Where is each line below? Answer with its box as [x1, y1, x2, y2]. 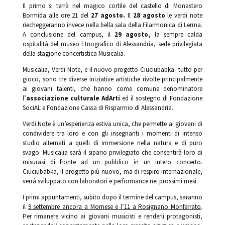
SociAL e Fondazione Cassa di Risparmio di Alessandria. [22, 103, 173, 112]
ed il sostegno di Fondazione [120, 93, 203, 102]
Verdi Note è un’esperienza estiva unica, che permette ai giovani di [22, 119, 203, 128]
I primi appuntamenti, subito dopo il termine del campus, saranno [22, 192, 203, 201]
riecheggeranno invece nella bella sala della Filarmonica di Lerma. [22, 20, 203, 29]
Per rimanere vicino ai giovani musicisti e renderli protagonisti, [22, 211, 203, 220]
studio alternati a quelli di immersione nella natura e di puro [22, 138, 203, 147]
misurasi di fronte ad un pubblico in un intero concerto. [22, 157, 203, 166]
